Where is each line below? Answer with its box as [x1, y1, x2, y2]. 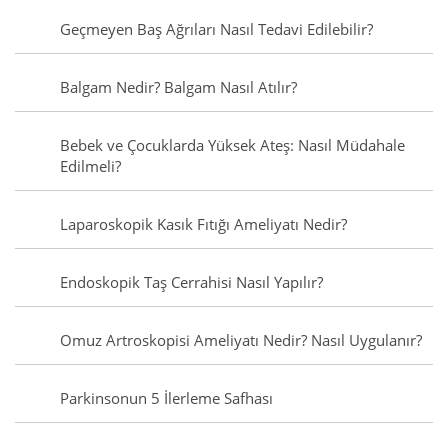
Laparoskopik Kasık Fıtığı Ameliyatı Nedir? [60, 214, 347, 235]
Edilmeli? [60, 156, 121, 177]
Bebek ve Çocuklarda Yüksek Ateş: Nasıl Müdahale [60, 135, 405, 156]
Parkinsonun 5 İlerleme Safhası [60, 388, 273, 409]
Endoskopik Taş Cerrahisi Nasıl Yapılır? [60, 272, 323, 293]
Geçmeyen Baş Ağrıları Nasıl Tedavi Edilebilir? [60, 19, 373, 40]
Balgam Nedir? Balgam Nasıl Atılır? [60, 77, 297, 98]
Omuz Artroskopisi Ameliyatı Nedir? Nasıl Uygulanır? [60, 330, 422, 351]
